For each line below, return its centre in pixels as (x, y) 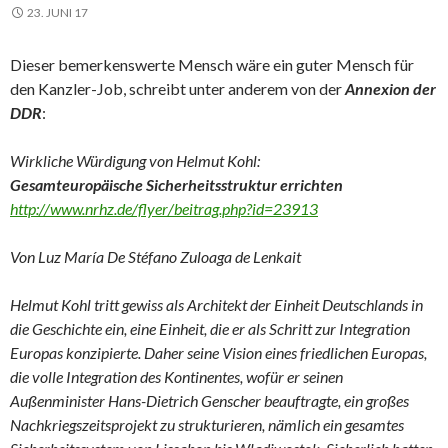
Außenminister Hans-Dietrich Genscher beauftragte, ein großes (209, 400)
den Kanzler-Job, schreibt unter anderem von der (177, 88)
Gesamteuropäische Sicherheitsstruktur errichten (176, 184)
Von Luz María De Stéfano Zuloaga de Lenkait (155, 256)
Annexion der (390, 88)
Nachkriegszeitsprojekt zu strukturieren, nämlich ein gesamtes (207, 424)
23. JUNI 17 (57, 12)
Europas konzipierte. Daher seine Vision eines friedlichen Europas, (218, 352)
